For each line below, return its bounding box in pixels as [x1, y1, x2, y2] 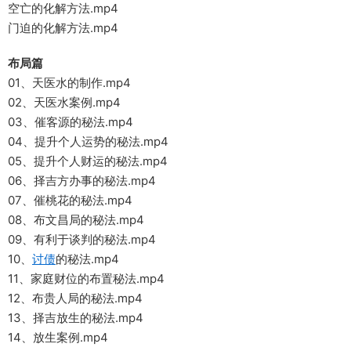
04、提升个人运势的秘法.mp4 [8, 134, 168, 150]
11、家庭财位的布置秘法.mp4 [8, 271, 165, 287]
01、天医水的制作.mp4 [8, 75, 131, 91]
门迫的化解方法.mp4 [8, 20, 118, 36]
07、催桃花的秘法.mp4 [8, 193, 132, 208]
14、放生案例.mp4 [8, 330, 108, 346]
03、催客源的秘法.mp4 [8, 114, 133, 130]
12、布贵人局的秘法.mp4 [8, 291, 143, 306]
